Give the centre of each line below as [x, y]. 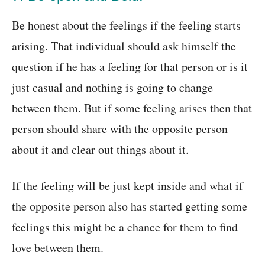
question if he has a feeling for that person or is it [130, 67]
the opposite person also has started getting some [130, 206]
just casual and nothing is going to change [112, 88]
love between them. [58, 248]
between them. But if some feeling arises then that [132, 108]
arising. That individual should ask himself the [124, 46]
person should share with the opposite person [120, 129]
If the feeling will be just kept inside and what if [127, 186]
